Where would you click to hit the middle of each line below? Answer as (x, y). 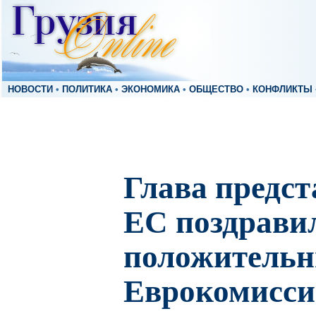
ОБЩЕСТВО (216, 90)
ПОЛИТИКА (87, 90)
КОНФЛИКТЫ (282, 90)
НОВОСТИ (30, 90)
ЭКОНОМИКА (151, 90)
